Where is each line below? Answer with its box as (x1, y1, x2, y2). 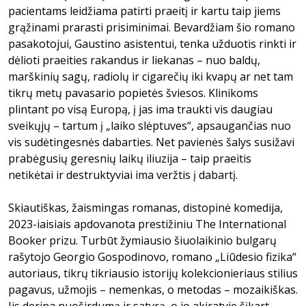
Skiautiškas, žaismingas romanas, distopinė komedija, (8, 200, 283, 215)
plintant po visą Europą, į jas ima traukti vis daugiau (8, 102, 273, 117)
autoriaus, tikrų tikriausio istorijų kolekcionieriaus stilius (8, 266, 298, 281)
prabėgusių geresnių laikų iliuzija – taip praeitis (8, 151, 251, 166)
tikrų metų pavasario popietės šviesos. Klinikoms (8, 85, 258, 100)
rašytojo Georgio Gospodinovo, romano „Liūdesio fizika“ (8, 249, 296, 264)
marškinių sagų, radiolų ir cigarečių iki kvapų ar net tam (8, 69, 293, 84)
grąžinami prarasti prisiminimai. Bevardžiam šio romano (8, 20, 295, 35)
